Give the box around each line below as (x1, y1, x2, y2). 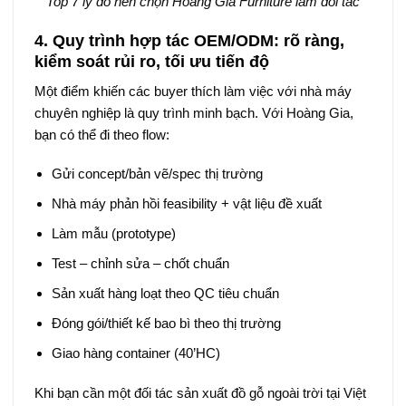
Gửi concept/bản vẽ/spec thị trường (52, 166, 263, 182)
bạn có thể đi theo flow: (34, 126, 169, 142)
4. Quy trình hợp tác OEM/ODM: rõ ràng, (34, 31, 344, 50)
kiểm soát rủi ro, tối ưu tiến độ (34, 52, 269, 71)
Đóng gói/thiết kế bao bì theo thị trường (52, 315, 281, 332)
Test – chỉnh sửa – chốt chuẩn (52, 256, 229, 272)
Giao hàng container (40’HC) (52, 345, 220, 362)
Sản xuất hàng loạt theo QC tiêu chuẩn (52, 285, 279, 302)
